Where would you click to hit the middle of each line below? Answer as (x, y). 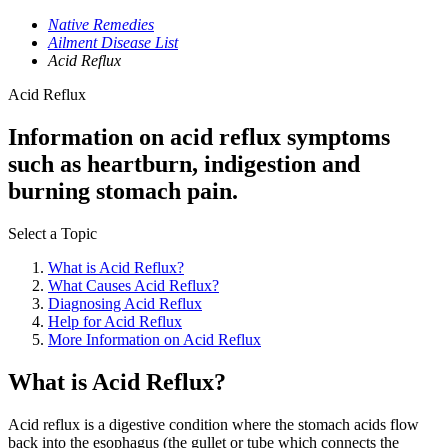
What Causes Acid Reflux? (133, 285)
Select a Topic (52, 233)
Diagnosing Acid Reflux (125, 303)
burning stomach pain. (123, 190)
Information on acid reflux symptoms (199, 136)
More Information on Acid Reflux (154, 339)
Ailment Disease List (113, 42)
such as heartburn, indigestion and (184, 163)
